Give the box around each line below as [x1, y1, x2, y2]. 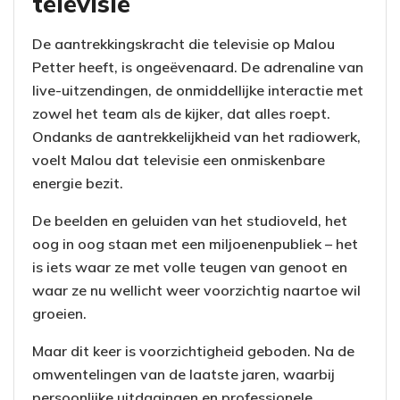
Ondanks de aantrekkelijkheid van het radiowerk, [32, 127, 361, 146]
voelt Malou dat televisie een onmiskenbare [32, 150, 325, 169]
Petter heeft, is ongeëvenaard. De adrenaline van [32, 57, 363, 76]
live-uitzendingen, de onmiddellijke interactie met [32, 80, 363, 99]
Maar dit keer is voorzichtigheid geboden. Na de [32, 341, 354, 360]
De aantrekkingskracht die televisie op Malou [32, 34, 335, 53]
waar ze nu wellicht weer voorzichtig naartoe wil [32, 280, 361, 299]
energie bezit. [32, 173, 123, 192]
